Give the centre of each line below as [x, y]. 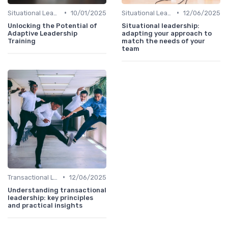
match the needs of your [163, 41]
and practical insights [45, 205]
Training [22, 41]
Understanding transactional [57, 190]
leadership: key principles [50, 197]
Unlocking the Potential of [52, 25]
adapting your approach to [167, 33]
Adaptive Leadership [42, 33]
